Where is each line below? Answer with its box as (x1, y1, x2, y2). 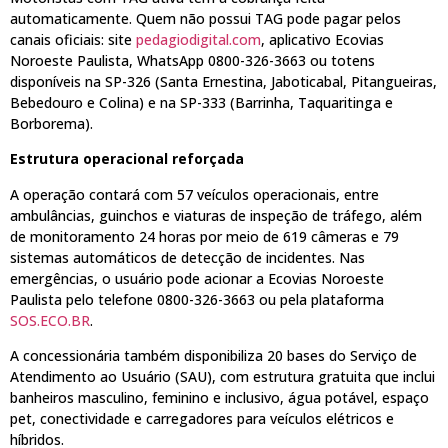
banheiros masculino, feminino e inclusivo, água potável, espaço (10, 388, 429, 408)
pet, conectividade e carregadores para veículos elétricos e (10, 409, 394, 429)
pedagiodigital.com (136, 30, 261, 50)
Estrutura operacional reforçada (10, 149, 244, 169)
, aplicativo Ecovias (261, 30, 384, 50)
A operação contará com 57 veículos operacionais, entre (10, 184, 379, 204)
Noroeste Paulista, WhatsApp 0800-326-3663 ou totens (10, 51, 375, 71)
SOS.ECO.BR (10, 310, 90, 330)
